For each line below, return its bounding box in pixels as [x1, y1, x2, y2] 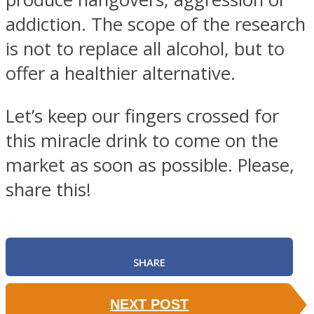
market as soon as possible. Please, [6, 152, 294, 177]
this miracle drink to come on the [6, 128, 278, 153]
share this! [6, 177, 91, 202]
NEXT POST [110, 296, 189, 313]
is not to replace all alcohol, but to [6, 36, 285, 62]
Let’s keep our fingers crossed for [6, 103, 279, 128]
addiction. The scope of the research [6, 12, 306, 37]
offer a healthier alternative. [6, 61, 235, 86]
